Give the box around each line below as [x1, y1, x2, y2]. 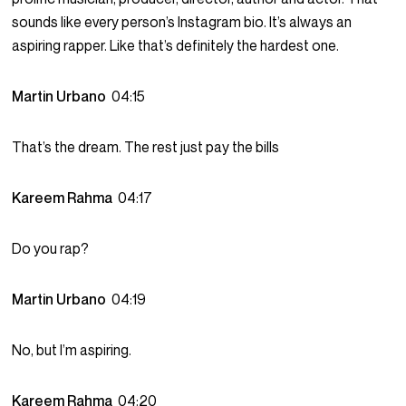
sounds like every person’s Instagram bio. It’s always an [12, 13, 353, 32]
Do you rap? [12, 239, 90, 258]
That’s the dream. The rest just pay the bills [12, 138, 280, 157]
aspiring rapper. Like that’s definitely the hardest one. [12, 36, 340, 55]
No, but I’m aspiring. [12, 341, 132, 360]
